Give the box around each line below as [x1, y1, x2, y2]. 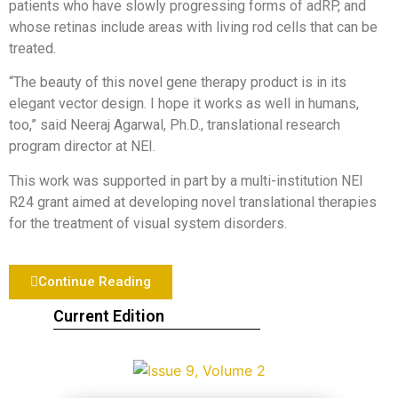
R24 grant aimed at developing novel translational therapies [9, 193, 377, 211]
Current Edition [53, 306, 164, 326]
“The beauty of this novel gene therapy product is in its [9, 74, 346, 92]
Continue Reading [38, 274, 151, 291]
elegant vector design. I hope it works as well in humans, [9, 95, 359, 113]
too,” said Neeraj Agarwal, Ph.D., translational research [9, 116, 340, 134]
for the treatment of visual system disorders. [9, 214, 287, 232]
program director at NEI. [9, 138, 155, 155]
